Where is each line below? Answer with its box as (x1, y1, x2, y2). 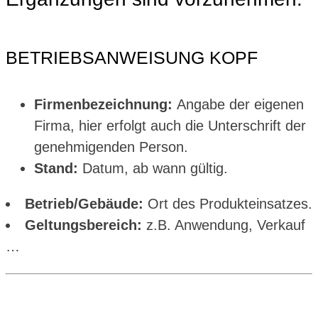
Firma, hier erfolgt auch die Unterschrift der (34, 118, 306, 134)
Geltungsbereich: (25, 217, 146, 234)
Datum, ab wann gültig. (82, 160, 228, 177)
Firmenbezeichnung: (34, 97, 177, 113)
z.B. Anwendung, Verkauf (146, 217, 305, 234)
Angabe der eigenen (177, 97, 304, 113)
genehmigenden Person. (34, 139, 188, 155)
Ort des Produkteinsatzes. (148, 196, 312, 212)
